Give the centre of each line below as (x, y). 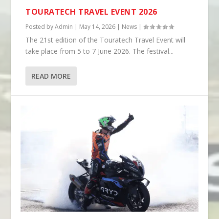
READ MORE (51, 76)
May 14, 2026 (98, 26)
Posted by (40, 26)
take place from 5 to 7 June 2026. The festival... (100, 51)
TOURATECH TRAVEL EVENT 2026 (91, 11)
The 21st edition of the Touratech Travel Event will (106, 40)
